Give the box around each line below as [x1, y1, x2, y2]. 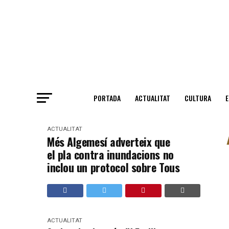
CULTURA [185, 93, 211, 103]
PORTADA [94, 93, 121, 103]
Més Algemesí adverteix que [47, 133, 170, 150]
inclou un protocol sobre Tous [47, 159, 180, 175]
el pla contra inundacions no [47, 146, 174, 163]
